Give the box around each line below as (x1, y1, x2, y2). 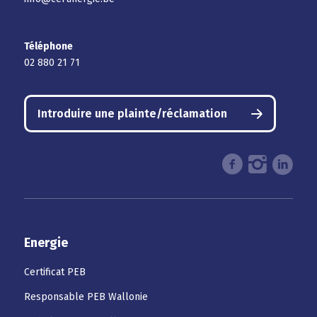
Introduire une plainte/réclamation (37, 107, 227, 121)
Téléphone (23, 40, 73, 52)
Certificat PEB (23, 266, 86, 279)
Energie (23, 234, 68, 250)
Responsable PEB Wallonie (23, 290, 148, 303)
